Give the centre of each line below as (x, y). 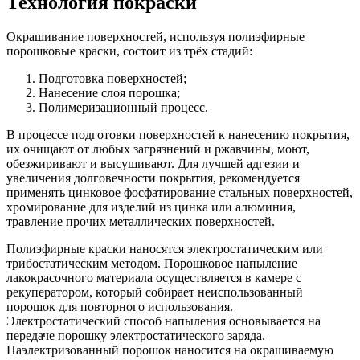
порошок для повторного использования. (120, 307)
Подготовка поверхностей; (112, 79)
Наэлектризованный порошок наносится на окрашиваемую (170, 350)
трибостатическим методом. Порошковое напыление (152, 264)
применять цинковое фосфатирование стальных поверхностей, (180, 193)
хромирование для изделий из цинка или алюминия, (151, 207)
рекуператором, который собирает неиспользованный (155, 292)
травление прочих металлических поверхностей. (141, 222)
